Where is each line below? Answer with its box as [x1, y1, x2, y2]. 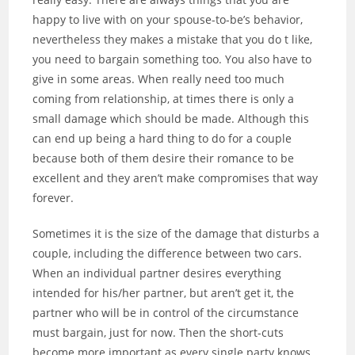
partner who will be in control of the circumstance [32, 305, 300, 321]
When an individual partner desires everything [32, 265, 282, 281]
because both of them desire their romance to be [32, 151, 295, 166]
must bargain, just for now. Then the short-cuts [32, 325, 284, 341]
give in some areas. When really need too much [32, 71, 285, 87]
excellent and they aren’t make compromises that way [32, 170, 319, 186]
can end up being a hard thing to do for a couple [32, 131, 292, 147]
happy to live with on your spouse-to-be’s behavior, [32, 12, 303, 28]
